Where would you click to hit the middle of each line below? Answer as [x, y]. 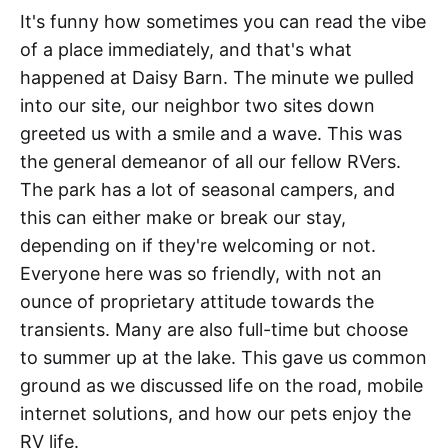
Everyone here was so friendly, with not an [201, 273]
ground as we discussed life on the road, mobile [221, 385]
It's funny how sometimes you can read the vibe [223, 21]
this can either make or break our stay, [183, 217]
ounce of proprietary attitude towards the [197, 301]
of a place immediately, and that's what [186, 49]
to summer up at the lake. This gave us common [223, 357]
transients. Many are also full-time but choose [214, 329]
